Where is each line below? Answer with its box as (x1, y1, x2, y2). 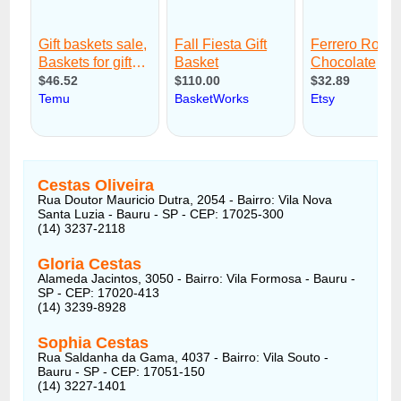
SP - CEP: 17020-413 (38, 285, 160, 300)
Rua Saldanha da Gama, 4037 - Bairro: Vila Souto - (38, 349, 329, 364)
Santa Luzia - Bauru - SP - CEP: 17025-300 (38, 206, 285, 221)
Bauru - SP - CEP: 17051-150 (38, 363, 206, 379)
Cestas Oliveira (38, 175, 155, 194)
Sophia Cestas (38, 333, 149, 352)
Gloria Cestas (38, 254, 142, 273)
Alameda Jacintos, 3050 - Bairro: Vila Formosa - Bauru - (38, 270, 356, 286)
